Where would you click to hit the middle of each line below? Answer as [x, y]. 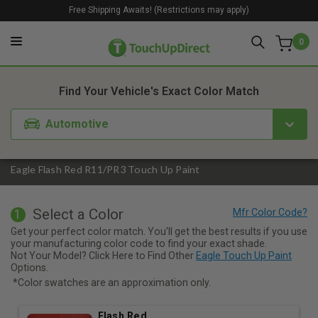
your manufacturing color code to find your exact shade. [139, 243]
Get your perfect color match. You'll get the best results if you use [159, 231]
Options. [29, 267]
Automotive [77, 124]
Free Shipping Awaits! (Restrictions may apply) [159, 10]
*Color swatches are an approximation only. [112, 282]
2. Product [167, 54]
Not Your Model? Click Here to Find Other [103, 255]
